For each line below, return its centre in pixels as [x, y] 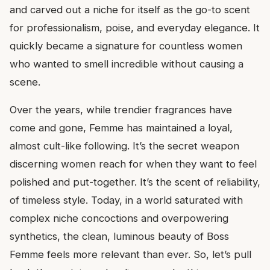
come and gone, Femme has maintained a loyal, [121, 127]
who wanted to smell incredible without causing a [127, 64]
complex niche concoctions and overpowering [119, 218]
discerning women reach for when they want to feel [133, 164]
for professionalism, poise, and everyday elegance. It [135, 27]
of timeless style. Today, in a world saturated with [126, 200]
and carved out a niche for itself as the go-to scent [130, 9]
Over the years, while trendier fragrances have [121, 109]
